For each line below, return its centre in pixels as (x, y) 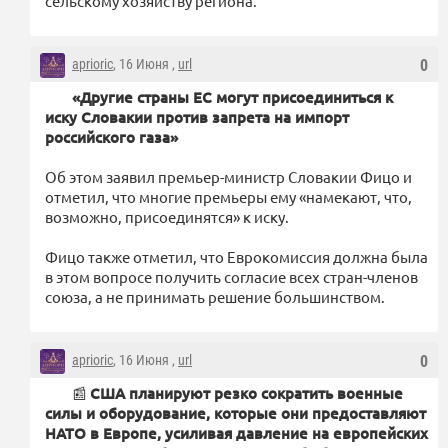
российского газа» (111, 136)
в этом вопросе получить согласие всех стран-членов (231, 276)
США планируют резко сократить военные (246, 392)
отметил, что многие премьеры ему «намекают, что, (228, 196)
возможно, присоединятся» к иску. (167, 216)
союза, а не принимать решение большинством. (215, 296)
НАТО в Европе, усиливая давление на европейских (236, 432)
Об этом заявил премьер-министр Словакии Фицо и (228, 176)
